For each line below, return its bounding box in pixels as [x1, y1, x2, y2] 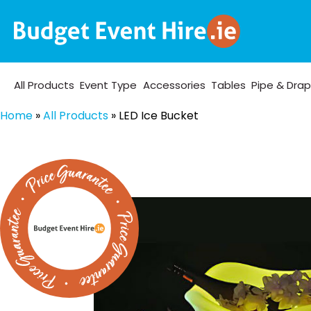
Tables [210, 77, 246, 92]
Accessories [142, 77, 205, 92]
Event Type [80, 77, 137, 92]
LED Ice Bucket [119, 108, 199, 124]
